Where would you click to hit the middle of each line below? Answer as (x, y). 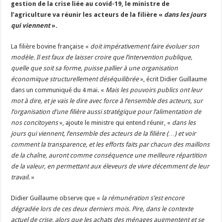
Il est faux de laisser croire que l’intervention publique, (114, 57)
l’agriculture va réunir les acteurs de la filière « (88, 15)
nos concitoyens (35, 123)
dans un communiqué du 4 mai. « (58, 90)
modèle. (23, 57)
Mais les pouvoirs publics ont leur (154, 90)
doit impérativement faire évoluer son (145, 47)
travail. (21, 177)
